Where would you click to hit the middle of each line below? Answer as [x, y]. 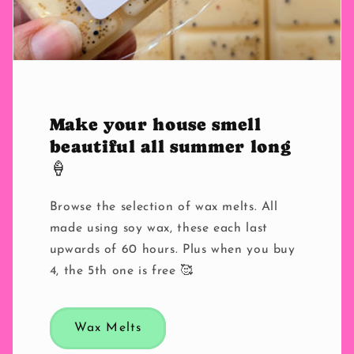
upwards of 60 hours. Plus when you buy [172, 250]
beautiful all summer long [170, 147]
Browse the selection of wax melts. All [164, 207]
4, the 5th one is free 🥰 [121, 271]
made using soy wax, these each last [158, 229]
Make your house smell [155, 125]
